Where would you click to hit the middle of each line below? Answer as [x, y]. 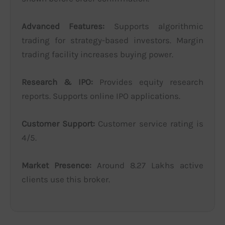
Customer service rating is [149, 124]
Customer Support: [58, 124]
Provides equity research [148, 82]
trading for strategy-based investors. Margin [113, 40]
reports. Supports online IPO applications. [101, 96]
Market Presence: [57, 165]
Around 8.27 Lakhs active [147, 165]
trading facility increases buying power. [97, 54]
